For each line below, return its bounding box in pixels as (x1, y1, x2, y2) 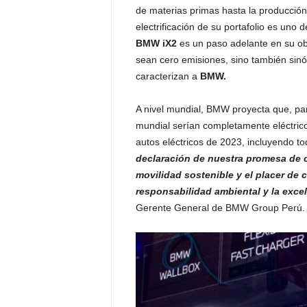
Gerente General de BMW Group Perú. (135, 202, 305, 214)
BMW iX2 (135, 38, 177, 49)
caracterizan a (135, 71, 200, 82)
